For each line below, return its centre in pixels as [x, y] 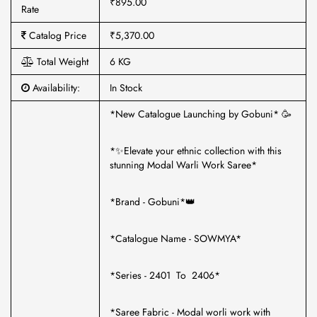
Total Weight [61, 62]
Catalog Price [56, 35]
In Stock [126, 88]
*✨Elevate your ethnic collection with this [196, 151]
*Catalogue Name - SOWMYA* [175, 238]
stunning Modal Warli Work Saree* [183, 165]
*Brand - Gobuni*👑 [152, 202]
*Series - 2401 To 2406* [165, 275]
